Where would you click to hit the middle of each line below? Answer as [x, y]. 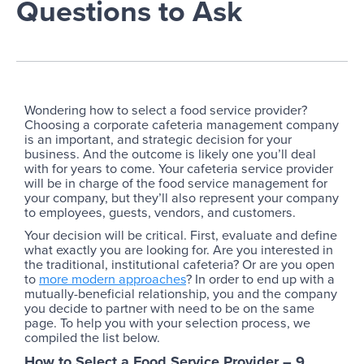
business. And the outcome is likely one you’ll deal [170, 154]
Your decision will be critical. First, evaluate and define [181, 235]
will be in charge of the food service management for [176, 183]
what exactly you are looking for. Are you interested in [179, 250]
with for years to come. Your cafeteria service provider [179, 169]
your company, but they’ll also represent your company [182, 198]
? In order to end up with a [260, 279]
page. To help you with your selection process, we [167, 323]
